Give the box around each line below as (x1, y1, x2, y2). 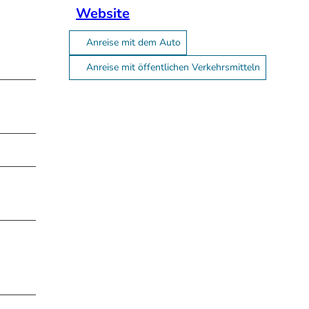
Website (76, 3, 130, 23)
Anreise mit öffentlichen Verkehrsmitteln (86, 60, 260, 74)
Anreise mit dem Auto (86, 35, 181, 49)
